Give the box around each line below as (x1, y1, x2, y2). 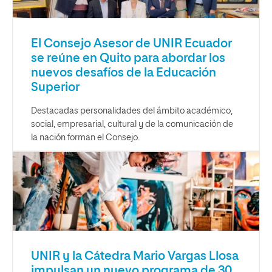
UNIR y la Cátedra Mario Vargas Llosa (31, 250, 239, 262)
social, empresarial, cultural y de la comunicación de (31, 120, 233, 129)
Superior (31, 81, 80, 93)
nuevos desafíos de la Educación (31, 67, 216, 79)
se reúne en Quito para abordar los (31, 52, 225, 64)
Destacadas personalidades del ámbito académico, (31, 107, 233, 115)
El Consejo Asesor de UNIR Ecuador (31, 38, 232, 50)
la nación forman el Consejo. (31, 134, 140, 142)
